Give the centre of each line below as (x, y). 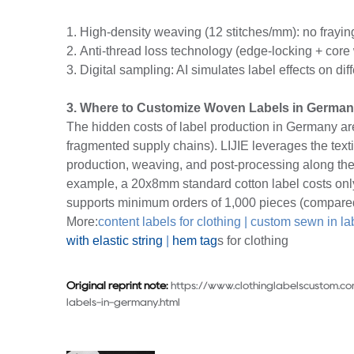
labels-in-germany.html (123, 301)
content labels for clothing (169, 222)
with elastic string (115, 241)
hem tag (195, 241)
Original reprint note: (119, 285)
